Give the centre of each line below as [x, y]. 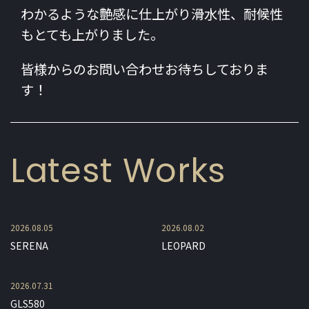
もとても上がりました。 [92, 36]
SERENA [29, 245]
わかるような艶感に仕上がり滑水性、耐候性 [152, 15]
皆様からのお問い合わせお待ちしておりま [144, 70]
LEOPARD [183, 245]
